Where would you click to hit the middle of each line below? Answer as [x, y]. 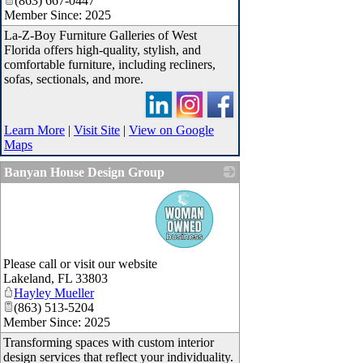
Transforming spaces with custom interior [109, 343]
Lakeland [27, 279]
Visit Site [97, 130]
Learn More [34, 130]
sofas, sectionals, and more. [74, 79]
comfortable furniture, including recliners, [110, 65]
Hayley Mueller [54, 293]
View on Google [171, 130]
